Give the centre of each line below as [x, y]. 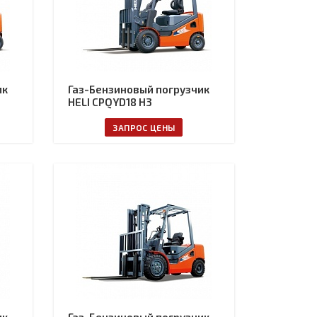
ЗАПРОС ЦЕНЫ [144, 127]
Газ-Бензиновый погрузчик [138, 89]
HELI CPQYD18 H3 [110, 102]
